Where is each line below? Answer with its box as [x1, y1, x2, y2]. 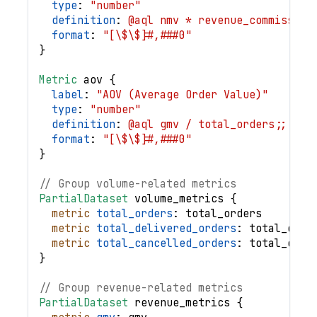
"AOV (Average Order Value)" [96, 87, 268, 102]
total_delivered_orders [96, 221, 236, 236]
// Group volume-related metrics [38, 176, 236, 191]
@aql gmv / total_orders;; [127, 117, 287, 132]
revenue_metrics [134, 295, 230, 310]
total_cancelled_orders [96, 236, 236, 250]
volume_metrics [134, 191, 224, 206]
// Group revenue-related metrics [38, 280, 243, 295]
